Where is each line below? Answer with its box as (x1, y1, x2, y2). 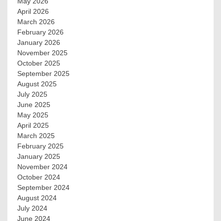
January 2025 (17, 152, 60, 160)
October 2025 (17, 59, 60, 67)
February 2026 (17, 28, 64, 36)
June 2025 (17, 100, 50, 109)
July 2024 (17, 204, 47, 212)
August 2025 (17, 79, 57, 88)
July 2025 (17, 90, 47, 98)
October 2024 (17, 173, 60, 181)
